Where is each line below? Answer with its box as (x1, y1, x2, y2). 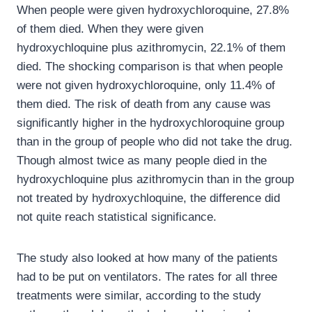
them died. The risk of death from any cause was (17, 97, 271, 111)
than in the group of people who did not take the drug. (17, 135, 292, 149)
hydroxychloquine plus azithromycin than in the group (17, 173, 294, 187)
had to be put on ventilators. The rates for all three (17, 270, 277, 284)
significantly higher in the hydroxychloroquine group (17, 116, 284, 130)
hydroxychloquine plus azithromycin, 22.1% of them (17, 41, 286, 55)
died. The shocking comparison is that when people (17, 60, 283, 74)
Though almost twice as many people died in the (17, 154, 267, 168)
